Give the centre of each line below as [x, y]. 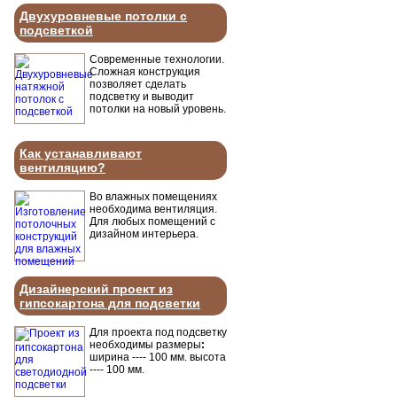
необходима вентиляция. [153, 209]
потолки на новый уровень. [158, 109]
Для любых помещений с [152, 222]
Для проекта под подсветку [158, 332]
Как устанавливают [81, 153]
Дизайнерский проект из [96, 289]
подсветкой [56, 30]
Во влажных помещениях [153, 197]
